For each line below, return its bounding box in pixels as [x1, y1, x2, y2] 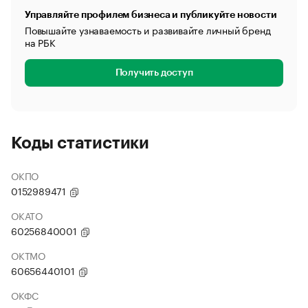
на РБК [25, 34, 56, 49]
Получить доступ [115, 68, 193, 78]
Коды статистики [11, 135, 149, 151]
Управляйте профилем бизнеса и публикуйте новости [25, 10, 277, 19]
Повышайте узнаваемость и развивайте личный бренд [25, 22, 271, 37]
